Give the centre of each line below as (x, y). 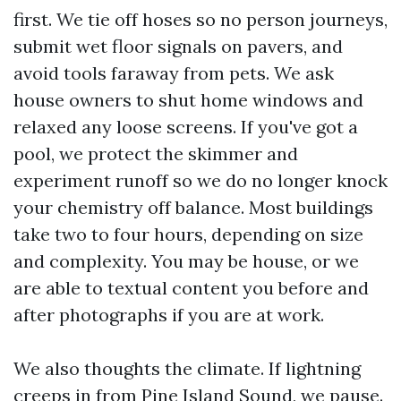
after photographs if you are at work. (169, 315)
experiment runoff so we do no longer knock (200, 180)
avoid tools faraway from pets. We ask (174, 73)
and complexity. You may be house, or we (186, 261)
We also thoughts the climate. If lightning (187, 368)
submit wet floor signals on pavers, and (178, 46)
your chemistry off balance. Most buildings (193, 207)
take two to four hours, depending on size (188, 234)
